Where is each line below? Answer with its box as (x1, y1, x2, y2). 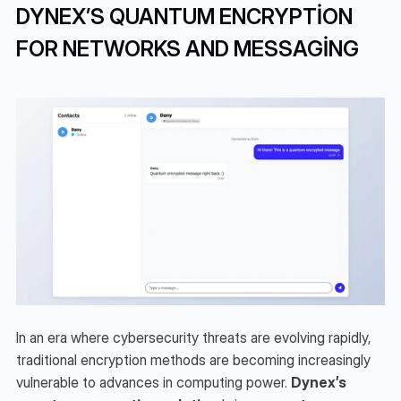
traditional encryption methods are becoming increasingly (16, 351, 371, 370)
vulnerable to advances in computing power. (16, 373, 291, 392)
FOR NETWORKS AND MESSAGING (16, 35, 359, 62)
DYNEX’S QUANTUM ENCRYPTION (16, 3, 353, 30)
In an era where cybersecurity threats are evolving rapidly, (16, 328, 371, 347)
